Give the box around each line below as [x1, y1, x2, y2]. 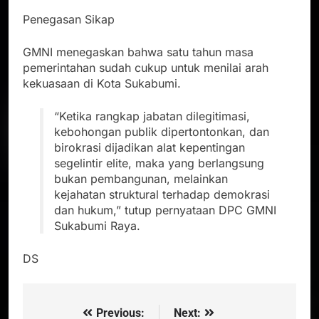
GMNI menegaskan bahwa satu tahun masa [23, 44, 253, 59]
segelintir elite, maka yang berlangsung [54, 155, 264, 170]
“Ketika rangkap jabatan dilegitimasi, [54, 108, 250, 123]
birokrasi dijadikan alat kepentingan [54, 140, 245, 155]
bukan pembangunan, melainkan [54, 171, 228, 186]
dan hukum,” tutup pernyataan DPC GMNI [54, 202, 276, 217]
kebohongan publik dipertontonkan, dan [54, 124, 269, 139]
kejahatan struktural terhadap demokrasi [54, 187, 270, 202]
